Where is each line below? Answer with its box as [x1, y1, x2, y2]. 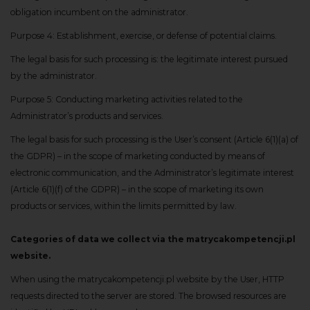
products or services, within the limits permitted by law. [10, 201, 237, 211]
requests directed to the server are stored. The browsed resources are [10, 291, 286, 301]
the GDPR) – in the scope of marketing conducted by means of [10, 151, 265, 161]
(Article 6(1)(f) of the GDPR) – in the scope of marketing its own [10, 184, 264, 194]
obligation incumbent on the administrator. [10, 7, 188, 17]
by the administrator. [10, 71, 97, 81]
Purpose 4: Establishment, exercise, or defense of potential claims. [10, 30, 277, 41]
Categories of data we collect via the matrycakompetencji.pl [10, 234, 295, 244]
